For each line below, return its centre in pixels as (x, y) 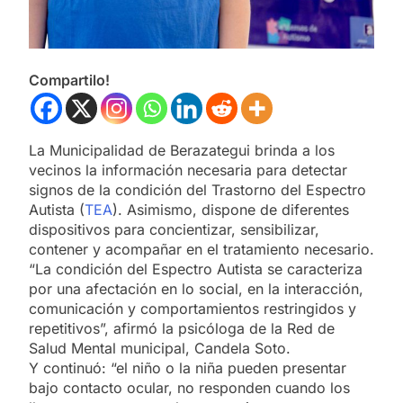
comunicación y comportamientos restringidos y (193, 308)
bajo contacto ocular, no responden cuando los (189, 387)
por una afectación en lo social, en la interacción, (196, 288)
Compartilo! (69, 80)
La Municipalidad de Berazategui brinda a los (182, 150)
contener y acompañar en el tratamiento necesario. (201, 249)
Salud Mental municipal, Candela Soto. (160, 348)
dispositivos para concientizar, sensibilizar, (174, 229)
